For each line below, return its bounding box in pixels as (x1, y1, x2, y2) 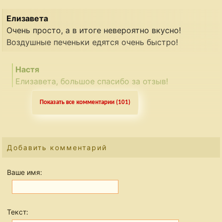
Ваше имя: (7, 168, 43, 177)
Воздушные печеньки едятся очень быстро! (6, 37, 178, 48)
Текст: (7, 208, 29, 217)
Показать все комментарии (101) (39, 99, 130, 106)
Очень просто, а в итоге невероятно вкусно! (6, 25, 181, 36)
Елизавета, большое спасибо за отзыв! (15, 76, 168, 87)
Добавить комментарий (7, 143, 108, 152)
